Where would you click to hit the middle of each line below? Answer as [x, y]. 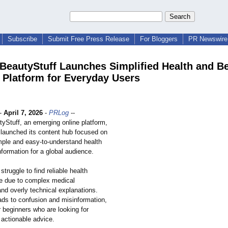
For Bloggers [159, 39]
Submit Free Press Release [89, 39]
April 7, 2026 [23, 113]
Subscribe [22, 39]
